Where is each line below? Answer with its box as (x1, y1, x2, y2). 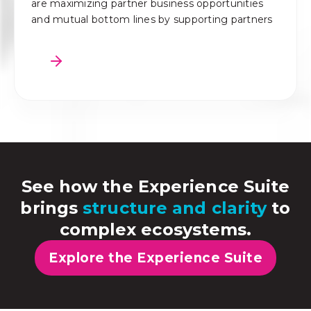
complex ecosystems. (59, 219, 252, 239)
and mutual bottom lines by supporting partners (31, 12, 273, 26)
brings (20, 197, 83, 218)
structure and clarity (83, 197, 267, 218)
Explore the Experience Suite (49, 249, 262, 266)
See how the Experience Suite (21, 176, 290, 196)
